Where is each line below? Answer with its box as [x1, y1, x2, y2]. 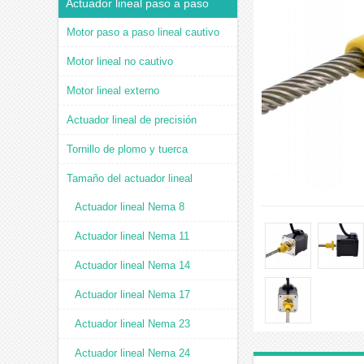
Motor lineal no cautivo [67, 55, 173, 67]
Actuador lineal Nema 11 [75, 230, 189, 242]
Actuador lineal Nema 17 [75, 288, 190, 301]
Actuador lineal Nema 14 [75, 259, 190, 271]
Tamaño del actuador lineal [67, 172, 193, 184]
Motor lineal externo [67, 84, 159, 97]
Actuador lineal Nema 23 [75, 318, 190, 330]
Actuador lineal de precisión [67, 114, 197, 126]
